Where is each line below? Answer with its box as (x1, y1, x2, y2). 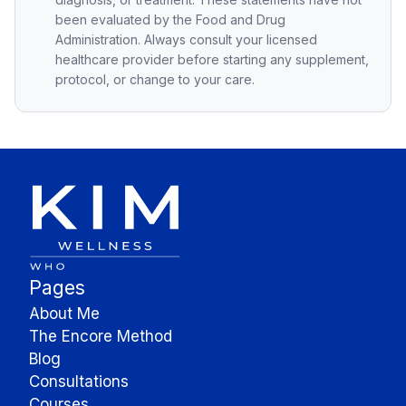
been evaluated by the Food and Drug (55, 12, 285, 27)
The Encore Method (29, 326, 172, 345)
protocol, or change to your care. (55, 72, 255, 87)
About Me (29, 304, 100, 323)
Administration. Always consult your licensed (55, 32, 317, 47)
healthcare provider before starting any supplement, (55, 52, 369, 67)
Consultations (29, 372, 129, 391)
